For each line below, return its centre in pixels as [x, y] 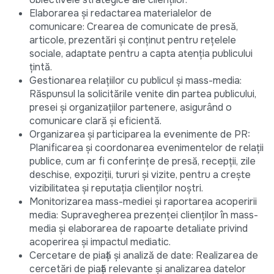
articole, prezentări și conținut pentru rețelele [133, 40]
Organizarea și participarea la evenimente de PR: [140, 135]
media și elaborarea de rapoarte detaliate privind [139, 229]
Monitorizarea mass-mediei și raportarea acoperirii [143, 202]
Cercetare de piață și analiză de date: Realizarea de [144, 256]
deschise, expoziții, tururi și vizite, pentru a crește [140, 175]
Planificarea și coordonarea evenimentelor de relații [146, 148]
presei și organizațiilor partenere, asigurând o [131, 108]
